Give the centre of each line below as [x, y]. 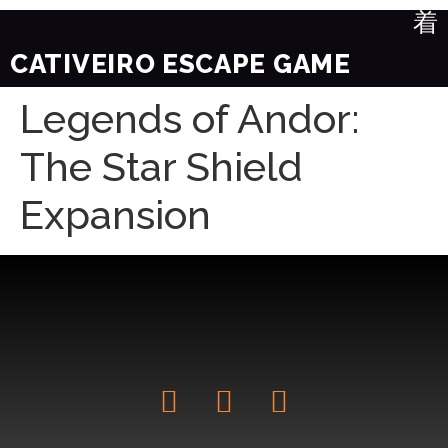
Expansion [115, 214]
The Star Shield [161, 166]
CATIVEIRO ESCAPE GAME [180, 64]
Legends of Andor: [189, 118]
